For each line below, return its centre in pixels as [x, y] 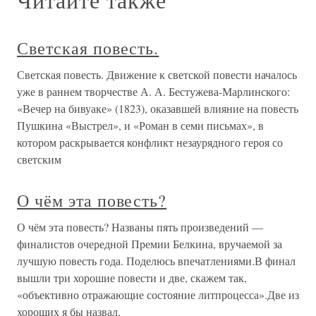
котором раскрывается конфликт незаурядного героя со [150, 142]
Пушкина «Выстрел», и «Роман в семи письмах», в [140, 125]
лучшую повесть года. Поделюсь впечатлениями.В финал [156, 261]
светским [39, 159]
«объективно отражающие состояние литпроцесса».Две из [158, 294]
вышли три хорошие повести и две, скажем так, [132, 278]
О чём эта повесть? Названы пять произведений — [140, 227]
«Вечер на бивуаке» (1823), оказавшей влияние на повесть [158, 108]
